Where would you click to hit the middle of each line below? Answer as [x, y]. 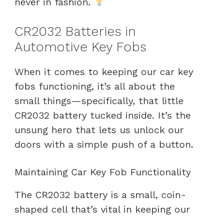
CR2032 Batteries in [75, 31]
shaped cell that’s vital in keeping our [102, 209]
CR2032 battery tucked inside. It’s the [103, 115]
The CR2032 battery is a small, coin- [100, 194]
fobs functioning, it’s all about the [95, 86]
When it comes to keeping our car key [104, 71]
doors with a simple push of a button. [104, 144]
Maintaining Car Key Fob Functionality [103, 172]
